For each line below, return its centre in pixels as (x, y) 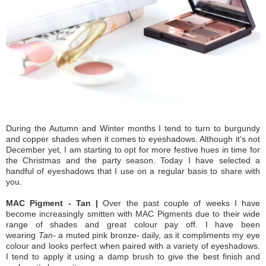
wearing (22, 235)
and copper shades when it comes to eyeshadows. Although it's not (133, 139)
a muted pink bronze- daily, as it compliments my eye (159, 235)
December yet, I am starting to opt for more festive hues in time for (133, 150)
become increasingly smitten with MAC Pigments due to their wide (133, 214)
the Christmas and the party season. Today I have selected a (133, 161)
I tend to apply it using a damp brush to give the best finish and (133, 257)
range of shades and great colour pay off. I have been (133, 225)
